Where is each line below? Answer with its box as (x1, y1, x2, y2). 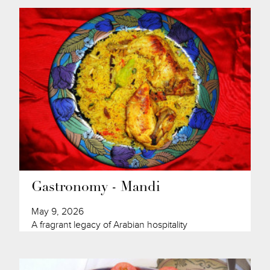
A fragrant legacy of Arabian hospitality (31, 218, 188, 231)
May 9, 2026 (31, 205, 84, 218)
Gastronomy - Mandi (31, 180, 161, 195)
